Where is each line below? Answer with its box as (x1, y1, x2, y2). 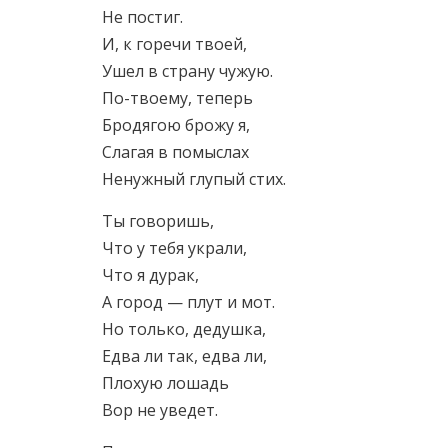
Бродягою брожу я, (102, 114, 250, 136)
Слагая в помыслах (102, 141, 249, 163)
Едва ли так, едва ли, (102, 345, 267, 367)
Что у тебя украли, (102, 237, 247, 259)
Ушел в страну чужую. (102, 60, 273, 82)
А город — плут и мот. (102, 291, 275, 313)
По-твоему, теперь (102, 87, 253, 109)
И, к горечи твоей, (102, 33, 247, 55)
